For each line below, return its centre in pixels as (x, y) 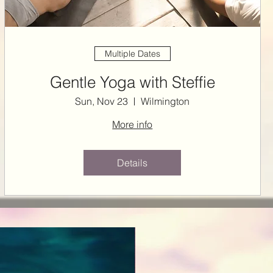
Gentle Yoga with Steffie (177, 83)
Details (133, 163)
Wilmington (165, 101)
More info (133, 125)
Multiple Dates (132, 53)
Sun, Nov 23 (102, 101)
